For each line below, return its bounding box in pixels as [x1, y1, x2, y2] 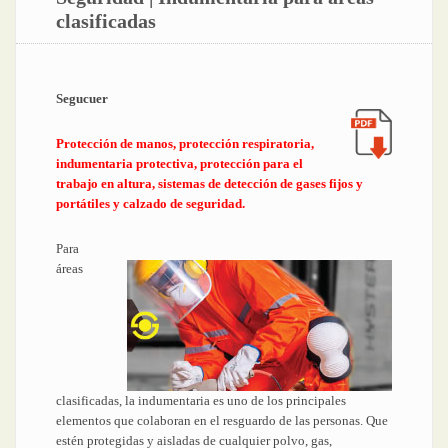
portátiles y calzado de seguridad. [56, 196, 245, 211]
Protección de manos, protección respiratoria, [56, 136, 314, 151]
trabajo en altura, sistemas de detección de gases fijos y [56, 176, 363, 191]
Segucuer [56, 91, 108, 106]
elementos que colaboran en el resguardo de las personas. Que [56, 413, 388, 428]
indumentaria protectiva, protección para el [56, 156, 303, 171]
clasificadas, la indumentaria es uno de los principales [56, 393, 346, 408]
